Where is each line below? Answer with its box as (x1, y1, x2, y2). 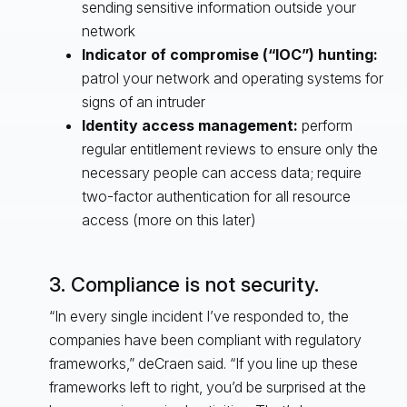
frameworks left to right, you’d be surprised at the (48, 377, 366, 396)
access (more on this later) (81, 210, 256, 229)
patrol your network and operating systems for (81, 68, 383, 87)
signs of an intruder (81, 92, 205, 111)
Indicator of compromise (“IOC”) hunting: (81, 45, 378, 64)
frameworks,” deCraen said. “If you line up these (48, 353, 358, 372)
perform (301, 115, 352, 134)
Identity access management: (81, 115, 302, 134)
